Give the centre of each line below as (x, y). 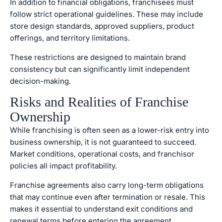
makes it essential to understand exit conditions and (101, 209)
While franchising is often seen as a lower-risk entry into (110, 130)
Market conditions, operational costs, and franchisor (102, 154)
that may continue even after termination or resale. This (108, 197)
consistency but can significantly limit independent (100, 69)
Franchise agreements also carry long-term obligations (107, 185)
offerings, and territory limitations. (70, 38)
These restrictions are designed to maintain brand (98, 57)
